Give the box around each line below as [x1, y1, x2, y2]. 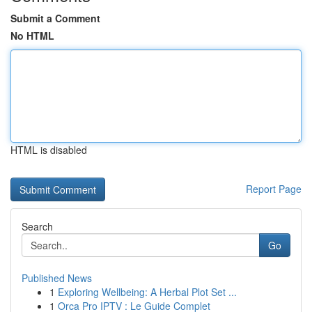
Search [22, 219, 53, 233]
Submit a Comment [10, 11, 100, 25]
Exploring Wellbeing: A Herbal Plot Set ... [58, 285, 237, 299]
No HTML [10, 29, 54, 42]
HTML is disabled [10, 143, 87, 157]
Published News [22, 271, 92, 285]
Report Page [246, 182, 302, 196]
